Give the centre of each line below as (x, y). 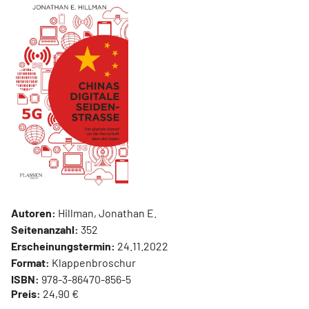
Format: (30, 262)
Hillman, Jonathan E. (106, 212)
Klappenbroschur (93, 262)
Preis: (26, 293)
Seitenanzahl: (45, 229)
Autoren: (33, 212)
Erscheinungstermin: (63, 246)
